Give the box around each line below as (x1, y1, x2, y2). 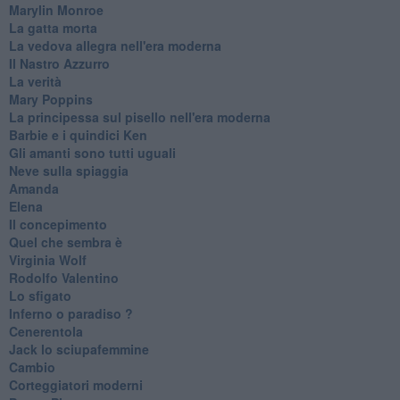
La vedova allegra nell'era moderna (8, 36, 221, 54)
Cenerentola (8, 321, 83, 340)
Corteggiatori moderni (8, 375, 143, 394)
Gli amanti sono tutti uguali (8, 143, 176, 162)
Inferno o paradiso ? (8, 304, 133, 322)
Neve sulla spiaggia (8, 161, 129, 179)
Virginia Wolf (8, 250, 87, 269)
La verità (8, 71, 62, 90)
